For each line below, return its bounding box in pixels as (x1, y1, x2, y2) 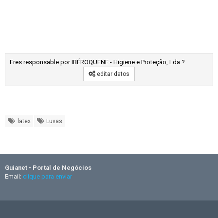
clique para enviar (23, 173, 72, 180)
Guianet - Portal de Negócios (5, 164, 91, 171)
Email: (5, 173, 23, 180)
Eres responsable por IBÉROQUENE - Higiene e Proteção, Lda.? (10, 58, 185, 66)
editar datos (95, 71, 129, 77)
